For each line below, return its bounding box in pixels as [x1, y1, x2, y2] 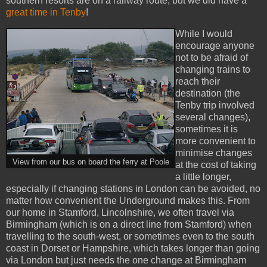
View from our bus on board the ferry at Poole [12, 158, 169, 166]
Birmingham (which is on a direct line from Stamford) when [6, 219, 252, 229]
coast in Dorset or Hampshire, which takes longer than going [6, 243, 260, 253]
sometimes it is [175, 124, 238, 134]
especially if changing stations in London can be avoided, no [6, 184, 260, 194]
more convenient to [175, 136, 256, 146]
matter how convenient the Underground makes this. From [6, 195, 250, 206]
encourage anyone [175, 41, 254, 51]
